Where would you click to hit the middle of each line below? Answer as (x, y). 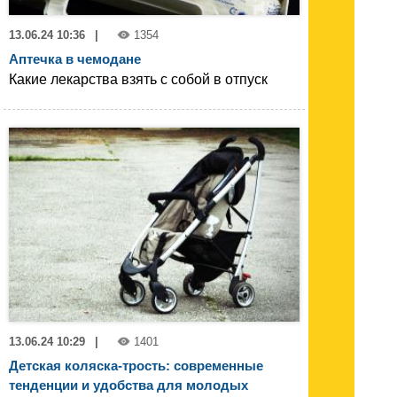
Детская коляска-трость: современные (136, 365)
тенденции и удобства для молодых (128, 385)
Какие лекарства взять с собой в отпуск (138, 80)
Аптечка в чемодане (75, 59)
